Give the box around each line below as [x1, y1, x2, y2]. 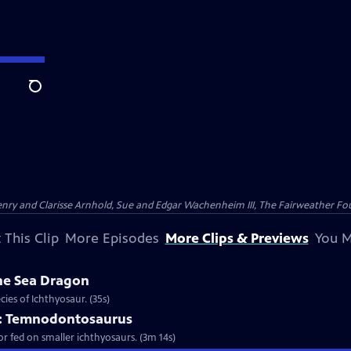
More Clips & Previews [165, 230, 309, 247]
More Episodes [64, 230, 159, 247]
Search [28, 87, 67, 103]
